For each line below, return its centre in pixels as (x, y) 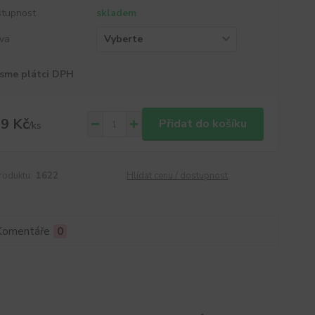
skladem (116, 13)
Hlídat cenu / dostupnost (178, 176)
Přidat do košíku (202, 124)
